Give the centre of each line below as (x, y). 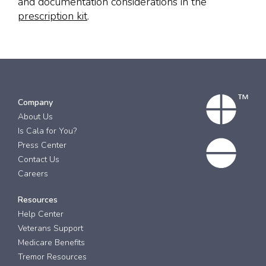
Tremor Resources (52, 257)
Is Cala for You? (47, 131)
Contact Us (39, 160)
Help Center (41, 214)
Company (35, 103)
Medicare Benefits (51, 243)
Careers (33, 174)
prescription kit (53, 16)
